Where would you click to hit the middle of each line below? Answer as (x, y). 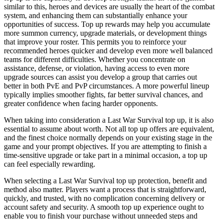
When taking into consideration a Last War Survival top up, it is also (109, 120)
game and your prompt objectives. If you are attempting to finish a (105, 146)
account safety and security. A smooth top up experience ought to (104, 207)
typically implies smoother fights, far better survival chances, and (103, 94)
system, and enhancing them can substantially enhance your (96, 15)
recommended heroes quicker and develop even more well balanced (108, 50)
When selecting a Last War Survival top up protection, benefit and (105, 180)
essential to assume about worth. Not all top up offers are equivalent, (109, 129)
